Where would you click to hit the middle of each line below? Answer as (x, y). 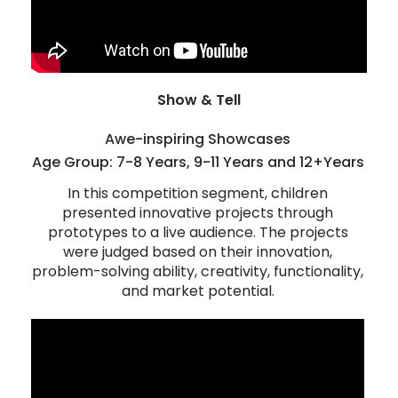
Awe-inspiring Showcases (198, 139)
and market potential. (198, 291)
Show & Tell (199, 100)
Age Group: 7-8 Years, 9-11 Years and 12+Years (198, 163)
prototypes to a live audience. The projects (198, 233)
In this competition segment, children (198, 194)
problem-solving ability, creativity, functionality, (198, 272)
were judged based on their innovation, (198, 252)
